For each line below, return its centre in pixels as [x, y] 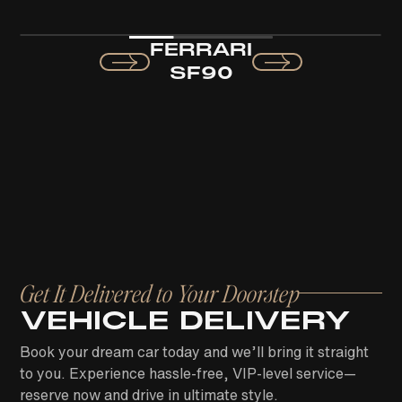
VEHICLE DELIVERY [186, 321]
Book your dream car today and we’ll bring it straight [195, 352]
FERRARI [201, 50]
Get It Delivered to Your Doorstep [160, 293]
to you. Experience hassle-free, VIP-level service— [188, 374]
